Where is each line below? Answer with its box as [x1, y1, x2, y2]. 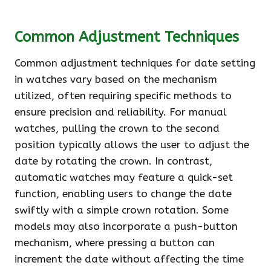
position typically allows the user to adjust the [15, 139, 249, 151]
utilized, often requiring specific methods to [15, 90, 232, 102]
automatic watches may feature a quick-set [15, 171, 233, 183]
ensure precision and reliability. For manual [15, 106, 227, 118]
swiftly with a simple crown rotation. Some [15, 204, 229, 216]
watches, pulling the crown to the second [15, 122, 220, 134]
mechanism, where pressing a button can [15, 237, 215, 249]
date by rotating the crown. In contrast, [15, 155, 212, 167]
